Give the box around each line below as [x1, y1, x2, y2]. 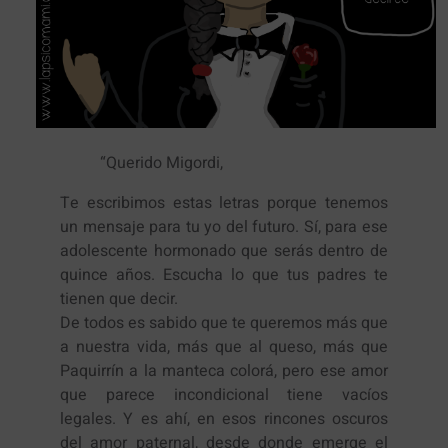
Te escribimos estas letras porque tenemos [60, 191, 388, 216]
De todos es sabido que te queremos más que [60, 311, 388, 336]
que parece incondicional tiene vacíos [60, 383, 388, 408]
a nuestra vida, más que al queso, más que [60, 335, 388, 360]
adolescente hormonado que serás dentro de [60, 239, 388, 264]
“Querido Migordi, [100, 151, 223, 176]
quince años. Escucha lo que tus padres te [60, 263, 388, 288]
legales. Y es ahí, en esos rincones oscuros [60, 407, 388, 432]
